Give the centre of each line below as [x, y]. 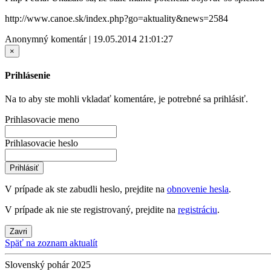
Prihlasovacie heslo [41, 143]
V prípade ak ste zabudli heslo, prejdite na [86, 189]
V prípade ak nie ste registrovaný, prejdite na [91, 210]
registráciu [198, 210]
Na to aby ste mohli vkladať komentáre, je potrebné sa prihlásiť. [126, 99]
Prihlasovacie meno [42, 120]
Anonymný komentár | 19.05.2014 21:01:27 [89, 39]
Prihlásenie [28, 75]
